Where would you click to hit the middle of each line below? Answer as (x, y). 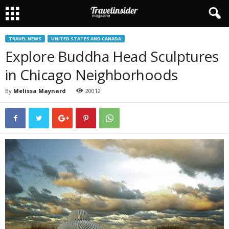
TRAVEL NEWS (25, 39)
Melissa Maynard (40, 91)
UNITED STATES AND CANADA (86, 39)
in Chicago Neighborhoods (91, 75)
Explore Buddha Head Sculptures (112, 56)
